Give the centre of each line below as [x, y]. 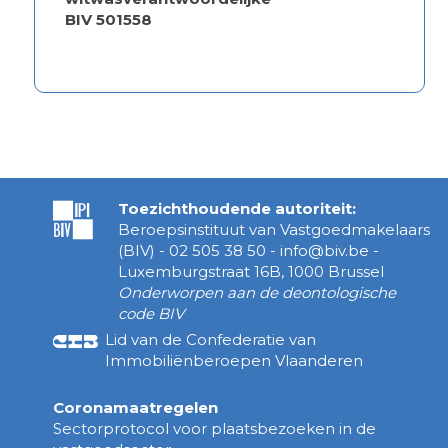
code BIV [151, 314]
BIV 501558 [108, 20]
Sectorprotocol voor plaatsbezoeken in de [214, 429]
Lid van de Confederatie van [211, 340]
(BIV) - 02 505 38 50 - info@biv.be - [249, 251]
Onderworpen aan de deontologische [257, 293]
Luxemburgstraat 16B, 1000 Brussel [251, 272]
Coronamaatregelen [135, 408]
